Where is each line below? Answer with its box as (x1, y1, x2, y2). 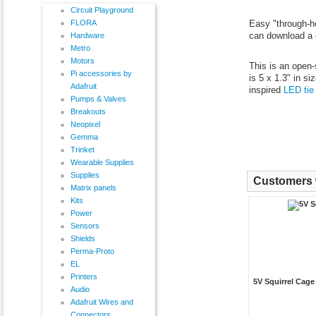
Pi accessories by (71, 68, 132, 78)
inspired (248, 84, 284, 95)
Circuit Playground (71, 5, 133, 14)
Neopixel (71, 119, 100, 128)
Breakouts (71, 107, 106, 116)
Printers (71, 272, 97, 281)
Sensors (71, 221, 99, 230)
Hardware (71, 30, 104, 39)
